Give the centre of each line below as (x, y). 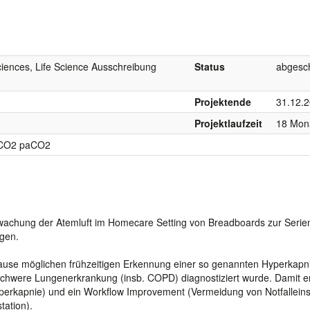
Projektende (223, 101)
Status (210, 66)
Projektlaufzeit (228, 123)
